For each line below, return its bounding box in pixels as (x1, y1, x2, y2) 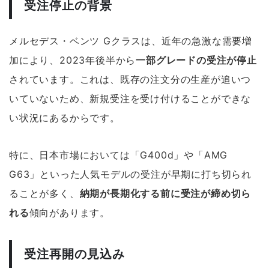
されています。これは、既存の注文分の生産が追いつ (9, 73, 252, 85)
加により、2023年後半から (9, 53, 136, 66)
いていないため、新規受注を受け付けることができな (9, 92, 252, 104)
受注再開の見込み (24, 246, 125, 261)
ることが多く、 (9, 187, 80, 199)
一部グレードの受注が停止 (136, 53, 257, 66)
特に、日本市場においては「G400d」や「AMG (9, 148, 228, 161)
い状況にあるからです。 (9, 111, 120, 124)
